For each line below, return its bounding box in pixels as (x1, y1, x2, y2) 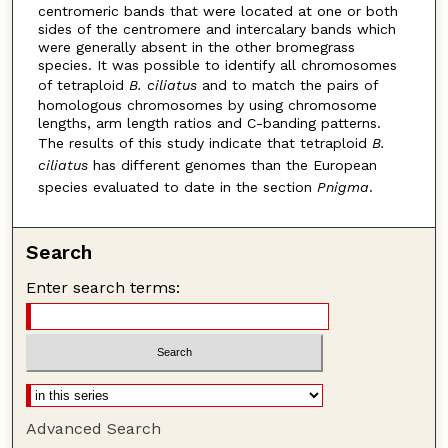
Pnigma (316, 178, 369, 195)
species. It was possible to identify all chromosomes (37, 56, 397, 73)
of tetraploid (37, 76, 129, 93)
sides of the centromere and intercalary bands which (37, 20, 396, 37)
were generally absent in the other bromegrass (37, 38, 355, 55)
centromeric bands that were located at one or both (37, 2, 398, 19)
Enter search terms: (26, 277, 181, 297)
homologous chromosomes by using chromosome (37, 96, 377, 113)
